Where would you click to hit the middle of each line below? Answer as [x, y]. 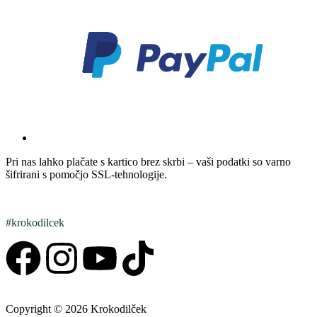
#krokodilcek [35, 222]
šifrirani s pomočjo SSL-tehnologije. [86, 174]
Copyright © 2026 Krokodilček [76, 309]
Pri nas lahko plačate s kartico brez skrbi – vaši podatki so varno [148, 161]
